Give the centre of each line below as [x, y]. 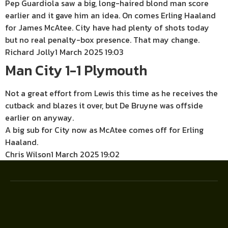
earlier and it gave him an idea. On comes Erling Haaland [110, 16]
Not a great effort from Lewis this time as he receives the [111, 93]
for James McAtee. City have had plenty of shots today [107, 28]
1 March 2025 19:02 [85, 154]
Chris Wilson [28, 154]
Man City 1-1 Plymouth [76, 70]
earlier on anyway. [39, 118]
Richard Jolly [30, 52]
